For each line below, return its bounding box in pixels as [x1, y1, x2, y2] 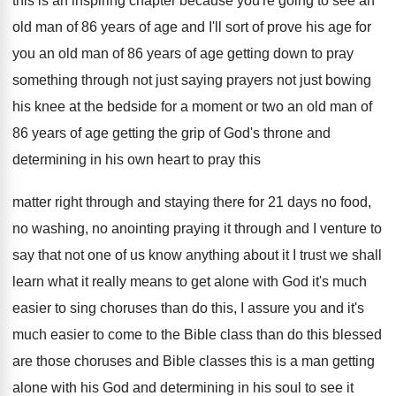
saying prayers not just [178, 72, 325, 88]
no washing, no [12, 221, 108, 236]
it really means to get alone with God [81, 274, 308, 289]
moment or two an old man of [192, 99, 372, 114]
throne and [263, 126, 331, 141]
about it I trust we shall [243, 247, 382, 263]
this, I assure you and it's [211, 301, 364, 316]
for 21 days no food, [248, 194, 371, 209]
